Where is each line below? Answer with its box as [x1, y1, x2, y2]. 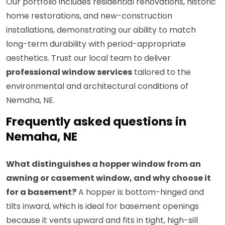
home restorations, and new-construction [6, 10, 172, 22]
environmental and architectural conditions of [6, 80, 188, 92]
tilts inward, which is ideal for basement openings [6, 200, 199, 212]
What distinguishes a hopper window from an [6, 158, 201, 170]
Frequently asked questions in [6, 114, 186, 130]
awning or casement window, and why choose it [6, 172, 211, 184]
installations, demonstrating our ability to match [6, 24, 196, 36]
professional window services [6, 66, 132, 78]
